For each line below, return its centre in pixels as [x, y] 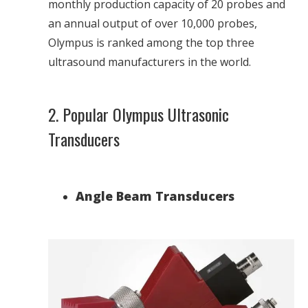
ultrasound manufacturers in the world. [150, 62]
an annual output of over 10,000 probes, [153, 23]
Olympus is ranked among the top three [151, 42]
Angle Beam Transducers [155, 196]
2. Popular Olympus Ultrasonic [139, 114]
